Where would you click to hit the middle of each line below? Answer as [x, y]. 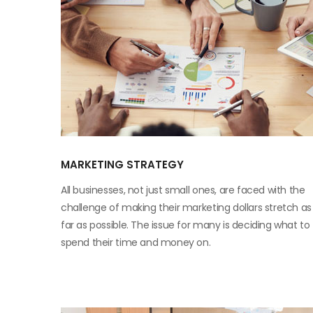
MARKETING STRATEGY [122, 165]
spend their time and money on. [136, 242]
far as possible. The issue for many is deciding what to [185, 225]
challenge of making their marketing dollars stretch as [186, 208]
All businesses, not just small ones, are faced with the [183, 190]
